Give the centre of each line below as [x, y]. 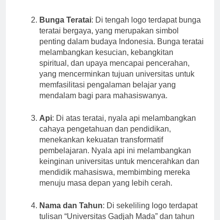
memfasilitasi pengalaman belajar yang [108, 94]
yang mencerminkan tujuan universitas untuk [117, 83]
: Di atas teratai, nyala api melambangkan [124, 127]
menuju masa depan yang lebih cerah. [106, 192]
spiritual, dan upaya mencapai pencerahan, [114, 72]
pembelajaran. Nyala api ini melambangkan [115, 160]
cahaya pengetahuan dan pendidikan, [105, 138]
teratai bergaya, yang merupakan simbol [109, 40]
